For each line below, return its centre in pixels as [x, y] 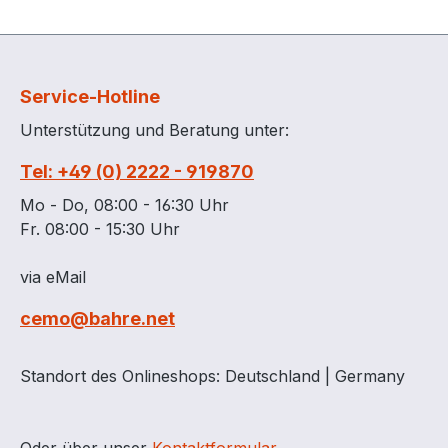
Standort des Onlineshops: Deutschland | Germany [212, 376]
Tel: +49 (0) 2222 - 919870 [137, 171]
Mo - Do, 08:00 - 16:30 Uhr [124, 205]
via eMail [53, 277]
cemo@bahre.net [97, 318]
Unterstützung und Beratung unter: [154, 130]
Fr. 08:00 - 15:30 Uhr [100, 229]
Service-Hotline [90, 96]
